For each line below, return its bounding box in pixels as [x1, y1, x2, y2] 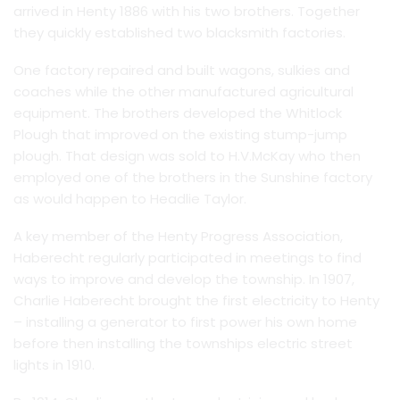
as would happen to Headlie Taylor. [13, 189, 246, 209]
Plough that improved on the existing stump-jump [13, 125, 347, 145]
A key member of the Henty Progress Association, [13, 227, 343, 246]
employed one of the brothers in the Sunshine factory [13, 168, 372, 187]
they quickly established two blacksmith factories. [13, 23, 346, 43]
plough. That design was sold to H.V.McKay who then [13, 146, 361, 166]
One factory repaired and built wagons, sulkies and [13, 61, 350, 80]
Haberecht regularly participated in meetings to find [13, 248, 362, 268]
